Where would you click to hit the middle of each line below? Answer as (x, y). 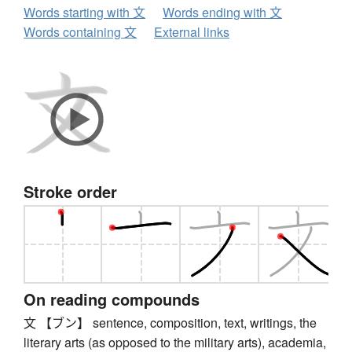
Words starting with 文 (84, 13)
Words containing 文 (80, 32)
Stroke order (70, 192)
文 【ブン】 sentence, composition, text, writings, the (170, 323)
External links (192, 32)
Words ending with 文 (222, 13)
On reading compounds (112, 299)
